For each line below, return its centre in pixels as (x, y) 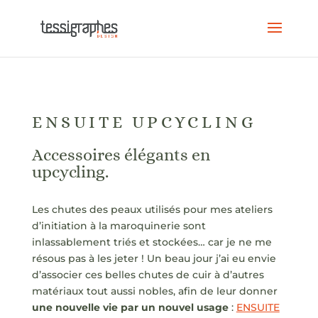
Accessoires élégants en (121, 155)
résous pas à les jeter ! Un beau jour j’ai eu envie (154, 258)
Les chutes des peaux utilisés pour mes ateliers (152, 209)
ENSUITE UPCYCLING (144, 122)
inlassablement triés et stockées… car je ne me (152, 242)
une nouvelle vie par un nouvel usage (130, 307)
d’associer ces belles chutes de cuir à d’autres (148, 275)
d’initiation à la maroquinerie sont (119, 226)
